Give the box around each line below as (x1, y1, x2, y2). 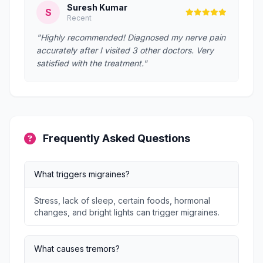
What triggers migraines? (34, 169, 130, 179)
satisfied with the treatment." (36, 58, 147, 68)
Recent (67, 14, 92, 22)
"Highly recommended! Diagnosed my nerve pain (36, 32, 225, 42)
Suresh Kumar (67, 2, 127, 12)
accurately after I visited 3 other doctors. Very (36, 45, 214, 55)
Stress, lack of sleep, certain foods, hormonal (34, 195, 210, 205)
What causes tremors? (34, 244, 120, 254)
